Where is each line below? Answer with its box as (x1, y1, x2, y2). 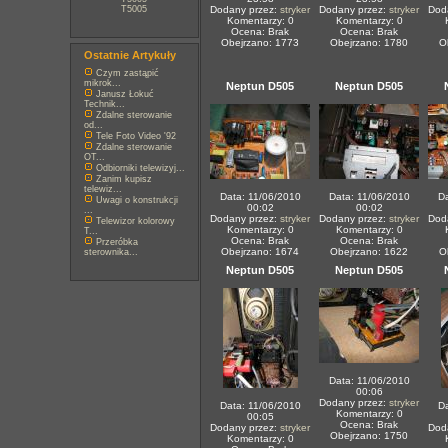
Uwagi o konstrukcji (96, 195, 178, 205)
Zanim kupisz (96, 174, 152, 184)
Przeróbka (96, 237, 138, 247)
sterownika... (84, 247, 138, 257)
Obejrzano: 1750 (330, 430, 408, 441)
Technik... (84, 99, 125, 109)
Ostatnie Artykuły (84, 49, 176, 61)
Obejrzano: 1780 (330, 37, 408, 48)
